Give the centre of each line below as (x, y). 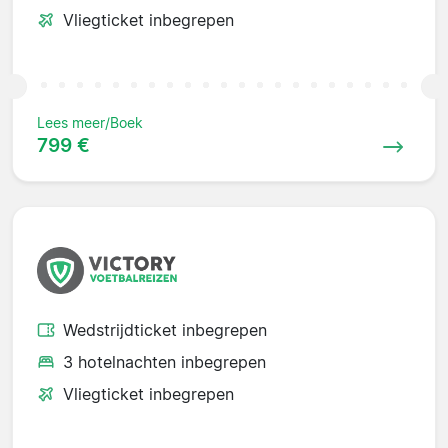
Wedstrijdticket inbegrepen (165, 330)
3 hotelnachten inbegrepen (164, 362)
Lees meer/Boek (90, 123)
